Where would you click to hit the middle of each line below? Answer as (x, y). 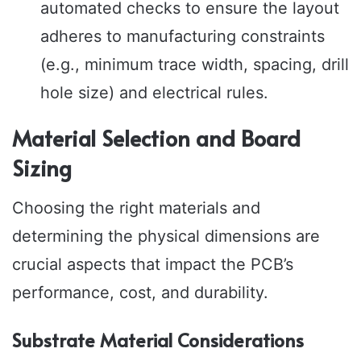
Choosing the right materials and (136, 207)
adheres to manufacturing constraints (183, 37)
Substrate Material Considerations (158, 339)
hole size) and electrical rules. (154, 93)
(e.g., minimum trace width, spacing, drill (195, 65)
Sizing (42, 168)
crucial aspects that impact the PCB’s (153, 264)
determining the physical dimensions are (166, 236)
